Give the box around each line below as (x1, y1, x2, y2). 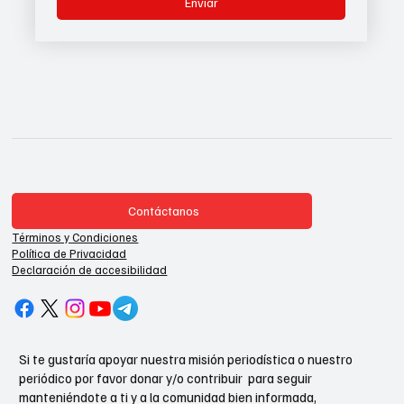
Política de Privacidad (12, 245, 127, 261)
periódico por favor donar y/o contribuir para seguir (19, 370, 313, 387)
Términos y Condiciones (12, 229, 139, 244)
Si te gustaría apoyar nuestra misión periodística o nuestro (19, 351, 353, 368)
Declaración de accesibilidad (12, 262, 168, 277)
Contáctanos (128, 203, 200, 219)
